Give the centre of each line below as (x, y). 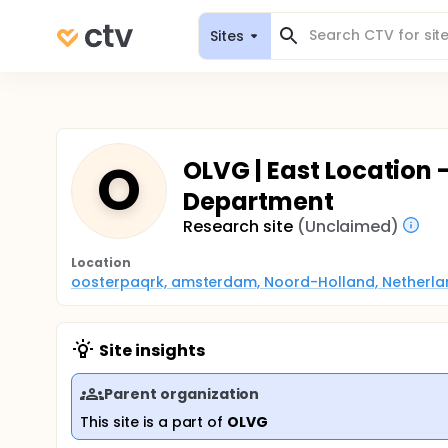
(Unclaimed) (348, 226)
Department (258, 201)
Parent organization (182, 393)
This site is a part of (154, 422)
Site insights (152, 350)
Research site (238, 226)
